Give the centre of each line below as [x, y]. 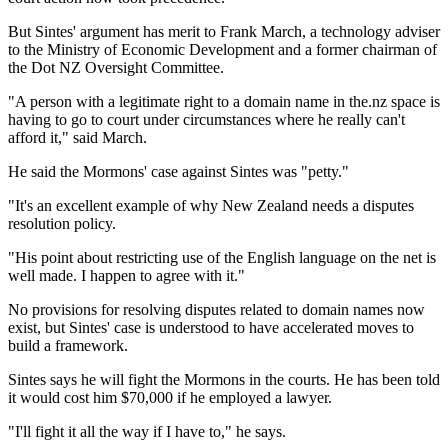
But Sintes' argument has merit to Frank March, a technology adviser [224, 31]
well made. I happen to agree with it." [126, 275]
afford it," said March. [77, 137]
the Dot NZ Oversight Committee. [116, 67]
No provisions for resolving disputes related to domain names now [216, 309]
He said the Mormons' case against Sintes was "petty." [178, 171]
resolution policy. [62, 223]
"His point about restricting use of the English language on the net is [222, 257]
